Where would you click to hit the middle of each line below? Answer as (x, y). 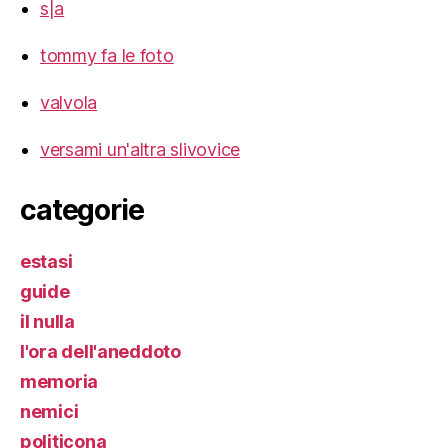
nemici (49, 412)
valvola (69, 103)
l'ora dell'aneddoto (100, 352)
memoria (59, 382)
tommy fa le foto (107, 56)
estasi (46, 262)
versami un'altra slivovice (140, 150)
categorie (82, 210)
